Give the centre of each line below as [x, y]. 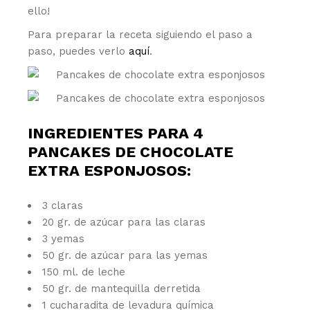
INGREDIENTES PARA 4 [116, 133]
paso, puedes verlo [79, 51]
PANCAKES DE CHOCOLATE [131, 152]
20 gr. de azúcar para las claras [124, 222]
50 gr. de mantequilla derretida [122, 289]
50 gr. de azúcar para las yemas [125, 255]
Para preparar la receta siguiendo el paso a [140, 35]
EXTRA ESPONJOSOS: [110, 171]
